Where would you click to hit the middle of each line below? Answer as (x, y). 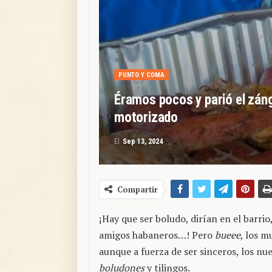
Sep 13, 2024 (143, 142)
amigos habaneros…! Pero (157, 235)
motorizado (146, 118)
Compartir (138, 190)
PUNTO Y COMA (141, 75)
